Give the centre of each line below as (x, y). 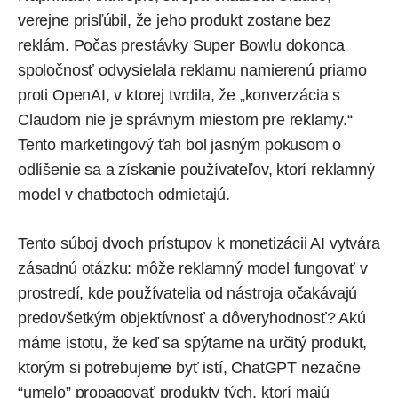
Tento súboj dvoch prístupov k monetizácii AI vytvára (199, 243)
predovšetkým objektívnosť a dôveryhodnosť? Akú (192, 318)
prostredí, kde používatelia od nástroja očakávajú (188, 293)
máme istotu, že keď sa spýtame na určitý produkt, (193, 342)
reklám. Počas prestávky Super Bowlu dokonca (182, 45)
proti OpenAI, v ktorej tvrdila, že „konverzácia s (179, 95)
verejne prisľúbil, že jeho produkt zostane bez (175, 20)
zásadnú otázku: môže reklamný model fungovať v (193, 268)
